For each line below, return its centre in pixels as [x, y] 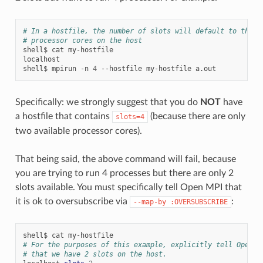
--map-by [149, 202]
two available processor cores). [78, 131]
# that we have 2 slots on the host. [95, 254]
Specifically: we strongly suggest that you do [107, 102]
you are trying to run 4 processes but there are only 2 [124, 173]
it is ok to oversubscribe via [72, 201]
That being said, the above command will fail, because [125, 159]
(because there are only [196, 116]
